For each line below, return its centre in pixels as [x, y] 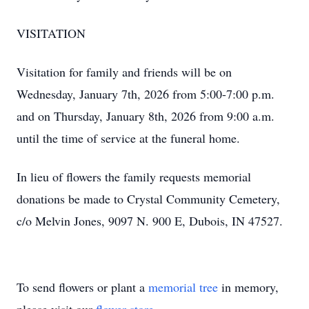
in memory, [248, 287]
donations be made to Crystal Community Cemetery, [148, 199]
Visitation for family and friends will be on [124, 72]
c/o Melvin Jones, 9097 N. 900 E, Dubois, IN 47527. [150, 221]
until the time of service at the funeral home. [128, 138]
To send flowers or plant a [82, 287]
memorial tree [183, 287]
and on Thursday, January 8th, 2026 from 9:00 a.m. [146, 116]
